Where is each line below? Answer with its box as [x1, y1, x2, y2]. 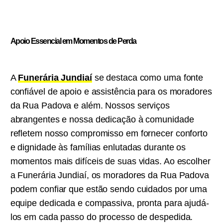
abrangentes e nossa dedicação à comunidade [10, 114, 194, 124]
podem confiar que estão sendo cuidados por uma [10, 184, 208, 194]
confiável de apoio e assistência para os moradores [10, 87, 212, 97]
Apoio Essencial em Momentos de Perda [10, 37, 136, 45]
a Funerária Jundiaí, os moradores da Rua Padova [10, 170, 209, 180]
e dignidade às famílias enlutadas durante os [10, 142, 186, 152]
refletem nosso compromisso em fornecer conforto [10, 128, 208, 138]
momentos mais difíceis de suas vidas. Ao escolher [10, 156, 211, 166]
